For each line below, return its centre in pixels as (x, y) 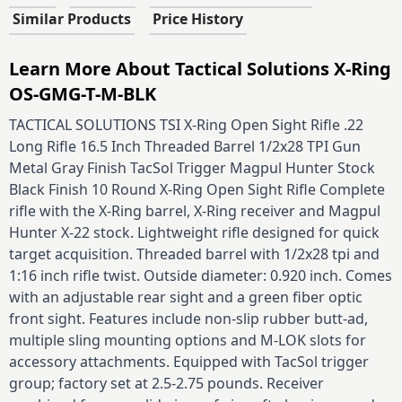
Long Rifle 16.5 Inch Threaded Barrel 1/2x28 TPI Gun (185, 146)
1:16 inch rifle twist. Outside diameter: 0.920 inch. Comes (201, 275)
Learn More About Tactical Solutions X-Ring (200, 68)
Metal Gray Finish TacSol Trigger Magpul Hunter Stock (192, 167)
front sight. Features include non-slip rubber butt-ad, (188, 318)
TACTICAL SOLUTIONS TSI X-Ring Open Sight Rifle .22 (186, 124)
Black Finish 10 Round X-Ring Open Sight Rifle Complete (197, 189)
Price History (198, 18)
